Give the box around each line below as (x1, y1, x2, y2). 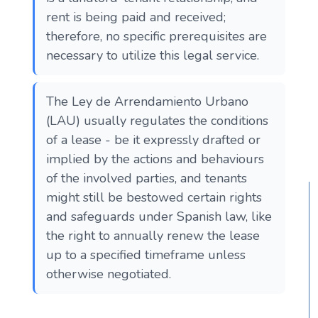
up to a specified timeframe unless (46, 246, 246, 264)
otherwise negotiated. (46, 265, 171, 283)
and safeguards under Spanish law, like (46, 208, 272, 226)
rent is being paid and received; (46, 9, 226, 26)
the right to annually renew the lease (46, 227, 260, 245)
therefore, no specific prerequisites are (46, 28, 267, 45)
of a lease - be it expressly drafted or (46, 131, 261, 149)
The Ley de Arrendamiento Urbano (46, 93, 248, 111)
